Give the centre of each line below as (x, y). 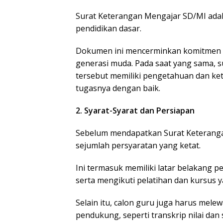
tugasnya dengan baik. (118, 88)
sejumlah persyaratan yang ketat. (138, 145)
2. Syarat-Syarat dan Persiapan (135, 111)
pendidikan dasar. (109, 28)
